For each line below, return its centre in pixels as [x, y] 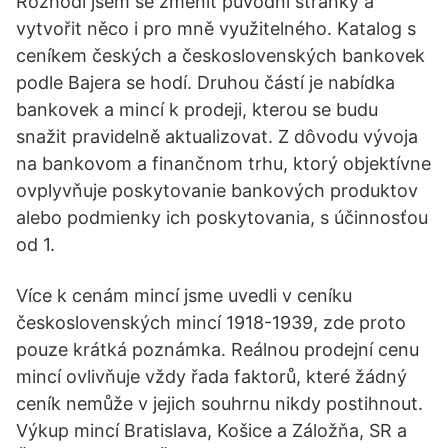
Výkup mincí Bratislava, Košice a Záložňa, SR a [211, 430]
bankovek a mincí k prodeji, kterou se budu [197, 109]
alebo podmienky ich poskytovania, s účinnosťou [222, 217]
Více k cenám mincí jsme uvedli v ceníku [184, 295]
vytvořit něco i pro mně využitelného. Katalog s [216, 28]
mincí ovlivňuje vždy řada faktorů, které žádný [211, 376]
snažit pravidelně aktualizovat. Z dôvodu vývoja [217, 136]
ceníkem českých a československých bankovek [220, 55]
